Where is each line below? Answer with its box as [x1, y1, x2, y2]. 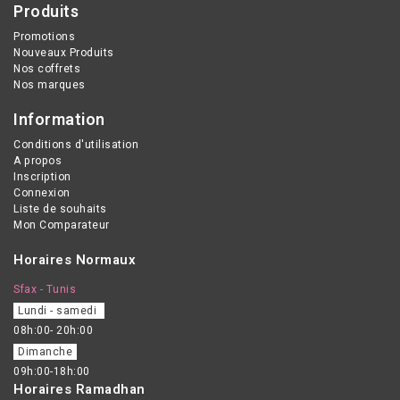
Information [13, 107, 105, 132]
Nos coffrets [13, 60, 80, 77]
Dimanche [18, 343, 72, 360]
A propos [13, 152, 62, 169]
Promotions [13, 28, 75, 45]
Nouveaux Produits [13, 44, 114, 61]
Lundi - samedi [18, 302, 100, 319]
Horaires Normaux [13, 249, 136, 270]
